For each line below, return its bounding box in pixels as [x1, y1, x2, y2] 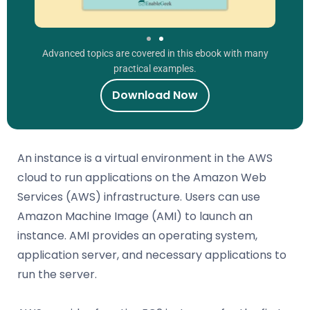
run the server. [17, 266, 97, 282]
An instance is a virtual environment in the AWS [17, 149, 273, 166]
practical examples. [113, 62, 197, 74]
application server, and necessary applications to [17, 246, 286, 263]
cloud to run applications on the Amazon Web [17, 169, 266, 185]
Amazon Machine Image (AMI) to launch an [17, 208, 253, 224]
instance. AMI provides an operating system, [17, 227, 257, 244]
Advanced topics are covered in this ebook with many [42, 47, 268, 59]
